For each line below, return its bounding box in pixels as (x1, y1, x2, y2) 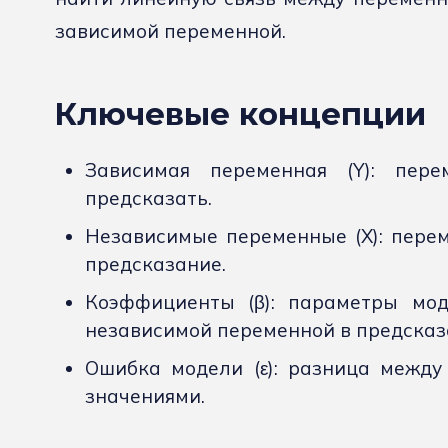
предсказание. (85, 252, 226, 277)
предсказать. (85, 186, 212, 211)
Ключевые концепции (54, 95, 426, 134)
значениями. (85, 384, 205, 409)
